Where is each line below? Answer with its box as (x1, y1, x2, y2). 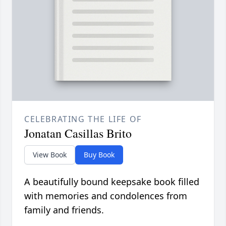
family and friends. (24, 204, 104, 216)
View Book (33, 150, 67, 160)
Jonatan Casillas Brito (24, 125, 132, 142)
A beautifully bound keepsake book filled (24, 176, 199, 188)
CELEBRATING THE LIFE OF (24, 114, 142, 125)
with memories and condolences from (24, 190, 187, 202)
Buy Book (84, 150, 115, 160)
